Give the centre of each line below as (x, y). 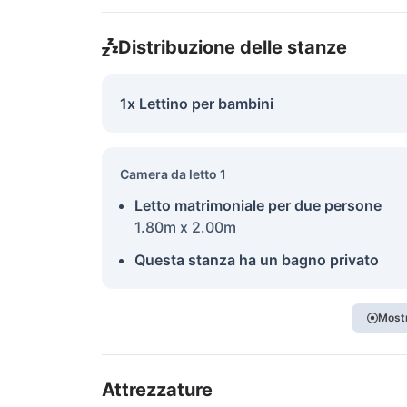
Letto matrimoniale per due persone (258, 205)
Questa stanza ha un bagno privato (257, 260)
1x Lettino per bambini (197, 104)
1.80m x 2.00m (185, 227)
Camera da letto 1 (173, 174)
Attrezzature (157, 390)
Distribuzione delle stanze (232, 47)
